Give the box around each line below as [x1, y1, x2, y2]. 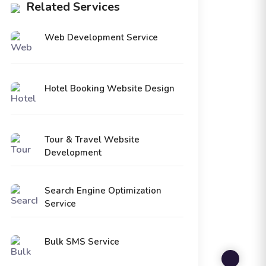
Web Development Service [45, 31, 158, 44]
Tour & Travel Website [45, 134, 140, 146]
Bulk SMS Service [45, 236, 119, 248]
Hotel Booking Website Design [45, 83, 175, 95]
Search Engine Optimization [45, 185, 161, 197]
